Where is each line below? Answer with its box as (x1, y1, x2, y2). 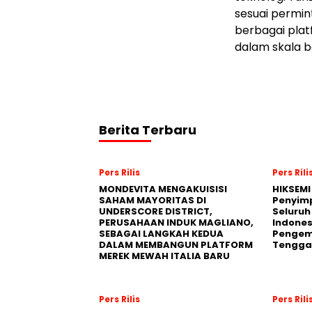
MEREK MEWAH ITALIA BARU (99, 249, 230, 263)
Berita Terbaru (99, 121, 196, 139)
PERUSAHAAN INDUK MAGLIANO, (99, 216, 253, 229)
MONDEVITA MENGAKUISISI (99, 182, 227, 196)
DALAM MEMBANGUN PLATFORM (99, 238, 253, 251)
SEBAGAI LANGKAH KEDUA (99, 227, 224, 240)
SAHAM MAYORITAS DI (99, 194, 206, 207)
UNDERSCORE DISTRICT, (99, 205, 212, 218)
